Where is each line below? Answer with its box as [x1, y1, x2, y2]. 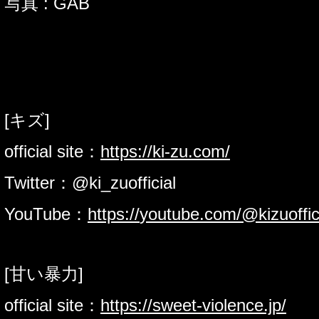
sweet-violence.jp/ [152, 295, 286, 315]
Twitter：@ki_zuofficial [4, 172, 176, 192]
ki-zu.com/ [152, 141, 230, 161]
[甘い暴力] [4, 263, 83, 283]
